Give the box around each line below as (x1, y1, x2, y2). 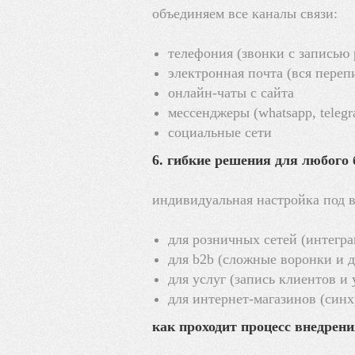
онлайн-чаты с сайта (168, 84, 294, 101)
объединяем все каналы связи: (152, 5, 338, 21)
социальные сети (168, 124, 272, 140)
